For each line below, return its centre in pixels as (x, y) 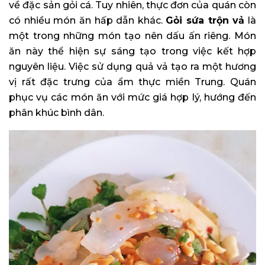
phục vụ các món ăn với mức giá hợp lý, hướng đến (132, 98)
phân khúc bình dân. (56, 113)
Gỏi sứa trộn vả (205, 21)
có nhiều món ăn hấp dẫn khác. (88, 21)
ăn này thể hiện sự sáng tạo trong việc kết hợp (132, 51)
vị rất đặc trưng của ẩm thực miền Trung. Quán (132, 82)
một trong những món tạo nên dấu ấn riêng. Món (132, 36)
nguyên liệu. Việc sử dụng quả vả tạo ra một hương (132, 67)
